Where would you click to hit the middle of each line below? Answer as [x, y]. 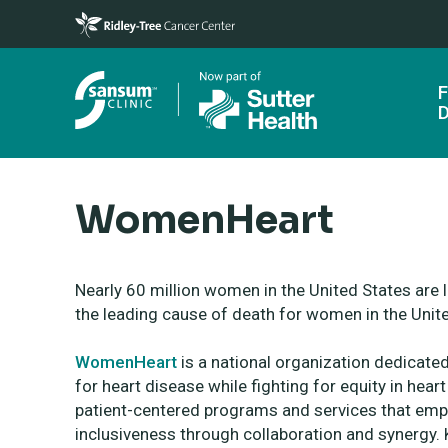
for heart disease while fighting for [207, 386]
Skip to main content [81, 14]
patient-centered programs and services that [245, 410]
